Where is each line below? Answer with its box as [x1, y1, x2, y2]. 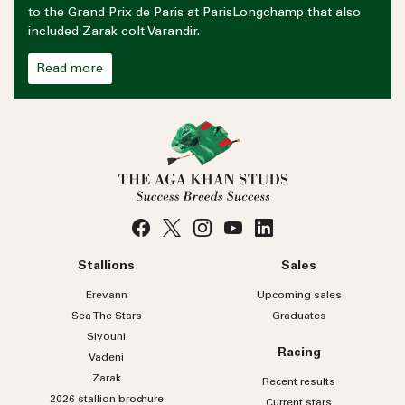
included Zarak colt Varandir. [28, 25, 200, 39]
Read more [37, 62, 103, 76]
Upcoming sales [256, 290, 342, 302]
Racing [277, 347, 321, 361]
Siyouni [87, 332, 126, 344]
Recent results [262, 377, 335, 389]
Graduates [271, 311, 326, 323]
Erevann [85, 290, 127, 302]
